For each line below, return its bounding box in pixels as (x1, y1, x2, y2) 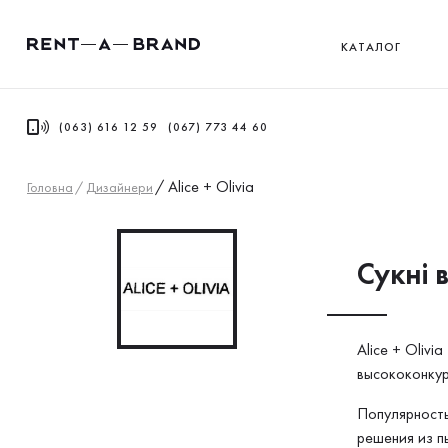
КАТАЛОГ (340, 38, 401, 55)
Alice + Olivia (168, 176, 254, 197)
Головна (27, 177, 73, 196)
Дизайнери (86, 177, 153, 196)
